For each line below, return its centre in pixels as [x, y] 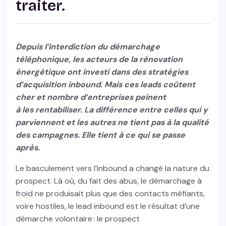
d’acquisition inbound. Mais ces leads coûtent [106, 85]
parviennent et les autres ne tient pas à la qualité [112, 123]
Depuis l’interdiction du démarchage [88, 47]
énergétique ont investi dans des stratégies [102, 72]
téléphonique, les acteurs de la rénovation [99, 60]
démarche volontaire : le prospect [78, 219]
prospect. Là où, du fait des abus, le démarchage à [109, 181]
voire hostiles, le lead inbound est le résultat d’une [108, 206]
